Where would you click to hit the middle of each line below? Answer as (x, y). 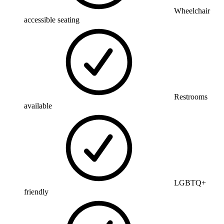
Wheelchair (192, 10)
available (38, 105)
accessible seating (52, 19)
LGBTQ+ (190, 182)
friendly (36, 191)
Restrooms (191, 96)
